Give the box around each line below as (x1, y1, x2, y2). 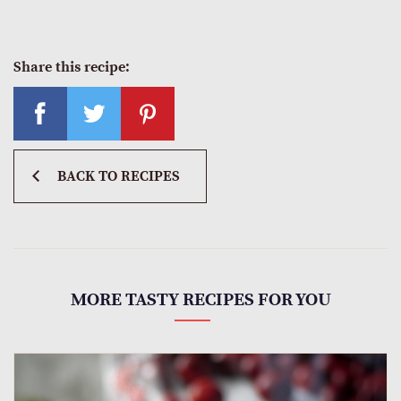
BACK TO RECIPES (57, 167, 180, 186)
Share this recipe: (13, 58, 130, 77)
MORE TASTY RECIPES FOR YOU (70, 289, 331, 312)
